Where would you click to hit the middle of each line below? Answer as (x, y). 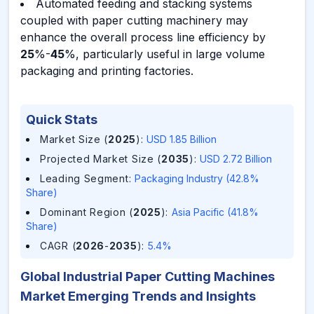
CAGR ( (58, 246)
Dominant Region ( (87, 212)
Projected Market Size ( (101, 159)
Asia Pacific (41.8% (215, 212)
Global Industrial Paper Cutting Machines (148, 277)
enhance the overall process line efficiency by (143, 37)
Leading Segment (84, 178)
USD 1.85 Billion (182, 139)
